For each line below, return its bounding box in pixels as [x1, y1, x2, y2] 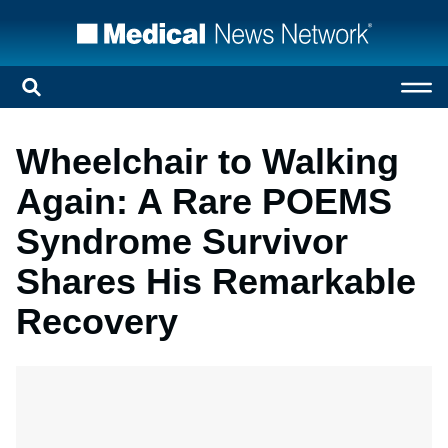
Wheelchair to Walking [16, 141, 399, 182]
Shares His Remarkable [16, 261, 416, 302]
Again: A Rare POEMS [16, 181, 392, 222]
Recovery [16, 301, 178, 342]
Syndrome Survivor [16, 221, 348, 262]
